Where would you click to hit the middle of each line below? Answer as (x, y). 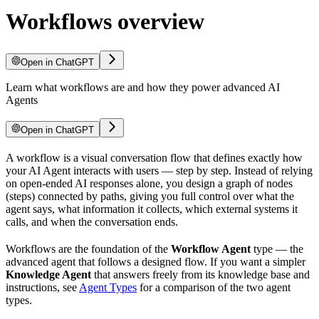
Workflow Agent (211, 249)
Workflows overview (105, 22)
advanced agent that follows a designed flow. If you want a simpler (156, 261)
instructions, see (42, 287)
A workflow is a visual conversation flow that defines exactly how (154, 157)
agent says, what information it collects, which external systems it (152, 209)
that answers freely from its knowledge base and (200, 274)
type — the (277, 249)
